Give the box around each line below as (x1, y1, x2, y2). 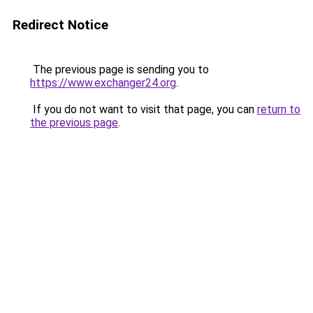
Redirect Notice (13, 17, 108, 33)
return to (257, 103, 300, 116)
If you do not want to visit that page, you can (30, 103, 257, 116)
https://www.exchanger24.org (30, 76, 176, 89)
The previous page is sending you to (30, 63, 209, 76)
